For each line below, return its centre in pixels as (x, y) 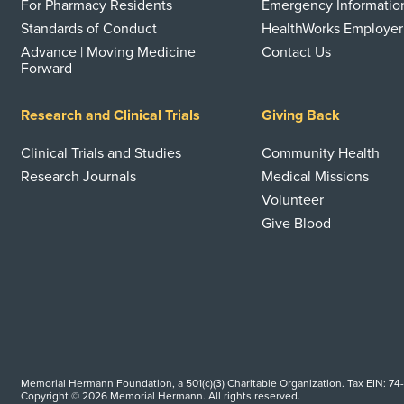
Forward (46, 69)
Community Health (321, 153)
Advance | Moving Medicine (108, 52)
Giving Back (301, 115)
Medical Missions (316, 177)
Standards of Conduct (89, 29)
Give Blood (297, 224)
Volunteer (293, 200)
